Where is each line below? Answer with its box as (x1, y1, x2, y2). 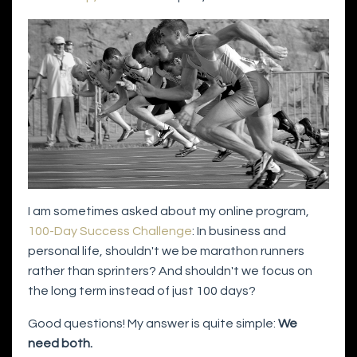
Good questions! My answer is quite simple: (28, 316, 278, 330)
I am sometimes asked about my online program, (28, 204, 309, 218)
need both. (28, 336, 92, 350)
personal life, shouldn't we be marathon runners (28, 244, 304, 257)
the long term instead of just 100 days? (28, 284, 256, 297)
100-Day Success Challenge (28, 224, 192, 237)
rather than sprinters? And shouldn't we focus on (28, 264, 312, 277)
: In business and (192, 224, 286, 237)
